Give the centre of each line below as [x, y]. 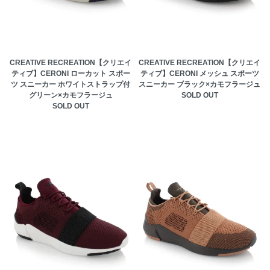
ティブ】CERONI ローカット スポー [71, 73]
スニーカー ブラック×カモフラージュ [199, 84]
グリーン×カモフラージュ [71, 95]
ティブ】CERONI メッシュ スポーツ [199, 73]
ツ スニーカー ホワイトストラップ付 [71, 84]
